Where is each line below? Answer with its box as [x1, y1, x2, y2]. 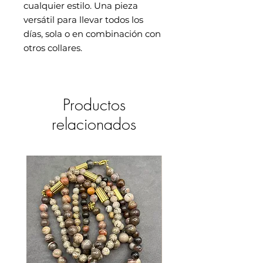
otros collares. [23, 42, 82, 53]
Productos [62, 94, 126, 115]
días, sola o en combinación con [23, 28, 161, 39]
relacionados [52, 113, 136, 134]
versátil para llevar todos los [23, 14, 143, 25]
